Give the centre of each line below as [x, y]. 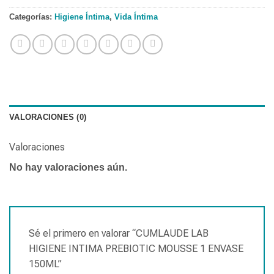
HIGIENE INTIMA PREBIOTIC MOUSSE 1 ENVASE [136, 249]
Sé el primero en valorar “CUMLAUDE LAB [119, 234]
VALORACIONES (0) [48, 117]
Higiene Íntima [82, 17]
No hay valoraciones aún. [68, 168]
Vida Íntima [136, 17]
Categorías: [32, 17]
